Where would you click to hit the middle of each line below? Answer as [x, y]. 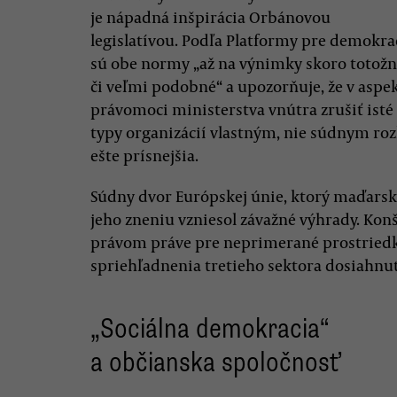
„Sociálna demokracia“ [210, 328]
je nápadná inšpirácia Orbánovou [210, 17]
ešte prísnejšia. [144, 155]
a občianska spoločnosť [214, 362]
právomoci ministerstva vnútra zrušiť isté [242, 109]
